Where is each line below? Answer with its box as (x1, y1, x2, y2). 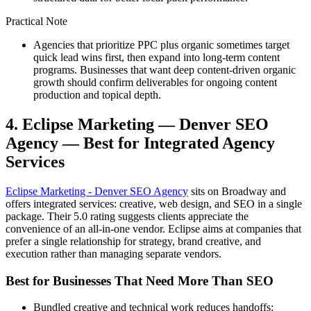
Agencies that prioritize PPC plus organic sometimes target (33, 39, 289, 51)
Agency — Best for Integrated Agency (6, 134, 275, 153)
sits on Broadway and (188, 185, 286, 198)
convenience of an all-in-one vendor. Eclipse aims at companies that (6, 223, 301, 235)
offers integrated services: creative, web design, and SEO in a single (6, 198, 302, 210)
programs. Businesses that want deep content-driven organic (33, 64, 296, 76)
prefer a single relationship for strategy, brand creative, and (6, 235, 261, 248)
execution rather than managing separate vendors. (6, 248, 221, 260)
